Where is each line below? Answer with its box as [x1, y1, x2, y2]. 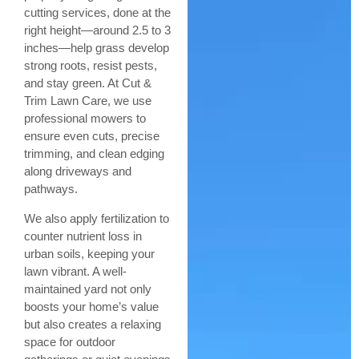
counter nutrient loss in [24, 229, 142, 243]
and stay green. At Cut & [24, 76, 151, 90]
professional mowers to [24, 111, 146, 125]
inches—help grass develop [24, 41, 169, 54]
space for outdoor [24, 335, 115, 349]
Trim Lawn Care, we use [24, 94, 151, 107]
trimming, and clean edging [24, 147, 164, 160]
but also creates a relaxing [24, 317, 161, 331]
